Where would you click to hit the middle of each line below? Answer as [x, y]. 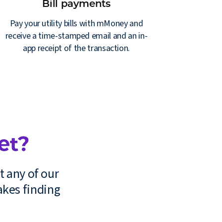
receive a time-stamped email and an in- [76, 36]
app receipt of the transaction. [76, 48]
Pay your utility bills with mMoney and [76, 23]
